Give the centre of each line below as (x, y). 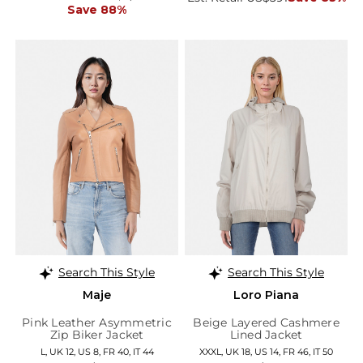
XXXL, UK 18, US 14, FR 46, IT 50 (266, 351)
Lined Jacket (266, 334)
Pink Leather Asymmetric (97, 322)
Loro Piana (266, 295)
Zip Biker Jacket (97, 334)
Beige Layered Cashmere (266, 322)
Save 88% (97, 10)
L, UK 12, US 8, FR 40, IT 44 (97, 351)
